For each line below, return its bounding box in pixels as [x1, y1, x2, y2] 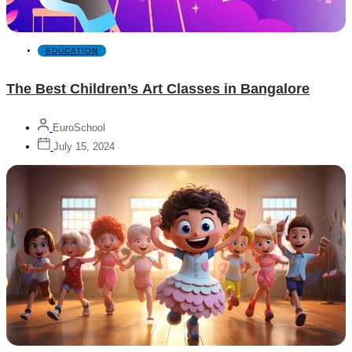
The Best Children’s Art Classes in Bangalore [6, 81, 310, 97]
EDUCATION [46, 46, 98, 56]
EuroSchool [53, 122, 105, 134]
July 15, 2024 [53, 141, 115, 153]
